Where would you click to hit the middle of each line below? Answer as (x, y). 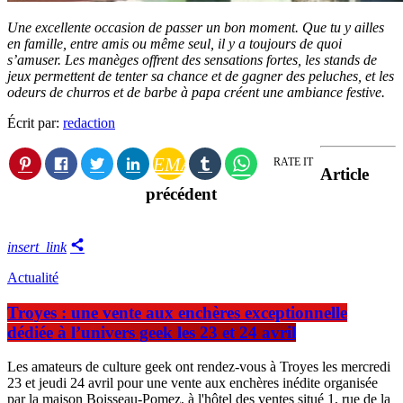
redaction (89, 123)
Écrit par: (35, 123)
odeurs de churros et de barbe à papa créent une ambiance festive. (196, 93)
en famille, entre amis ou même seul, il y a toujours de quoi (175, 44)
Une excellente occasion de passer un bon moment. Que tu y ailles (196, 28)
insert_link (37, 246)
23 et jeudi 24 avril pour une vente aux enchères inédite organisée (193, 383)
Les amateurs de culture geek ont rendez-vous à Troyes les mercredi (199, 367)
